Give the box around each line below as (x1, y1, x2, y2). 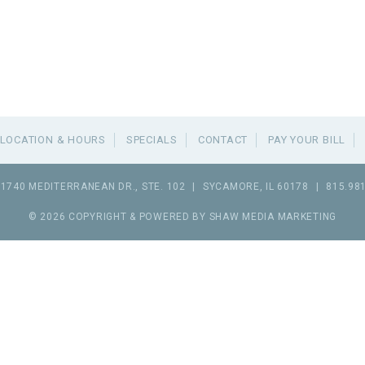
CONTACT (197, 134, 248, 146)
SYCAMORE (202, 181, 260, 192)
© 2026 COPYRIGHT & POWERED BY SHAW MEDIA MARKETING (29, 211, 336, 222)
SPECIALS (125, 134, 178, 146)
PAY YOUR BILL (267, 134, 346, 146)
